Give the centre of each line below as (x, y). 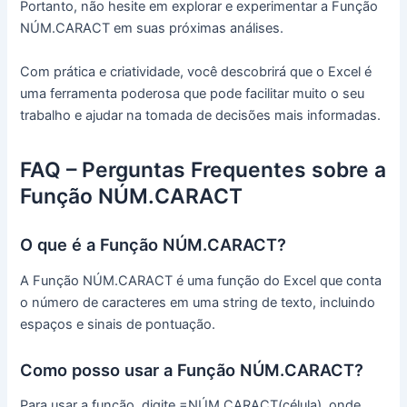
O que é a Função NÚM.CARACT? (154, 245)
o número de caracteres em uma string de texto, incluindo (198, 302)
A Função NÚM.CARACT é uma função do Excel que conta (201, 280)
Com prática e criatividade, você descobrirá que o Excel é (196, 71)
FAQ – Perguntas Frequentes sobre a (203, 169)
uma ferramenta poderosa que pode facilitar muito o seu (193, 93)
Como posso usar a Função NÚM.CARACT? (192, 370)
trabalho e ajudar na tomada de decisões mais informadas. (201, 115)
